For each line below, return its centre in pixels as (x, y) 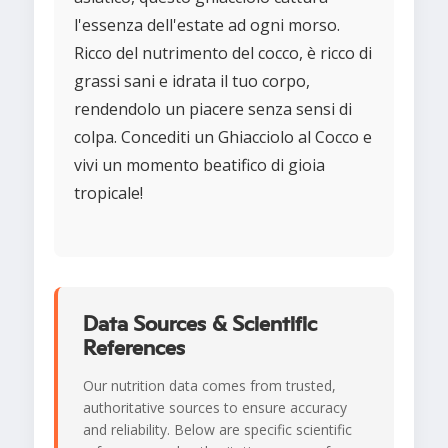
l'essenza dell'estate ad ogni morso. (207, 25)
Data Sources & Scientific (200, 324)
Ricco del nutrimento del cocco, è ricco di (223, 53)
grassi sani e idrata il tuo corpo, (192, 81)
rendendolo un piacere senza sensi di (213, 109)
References (134, 348)
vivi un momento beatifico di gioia (199, 165)
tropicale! (108, 193)
